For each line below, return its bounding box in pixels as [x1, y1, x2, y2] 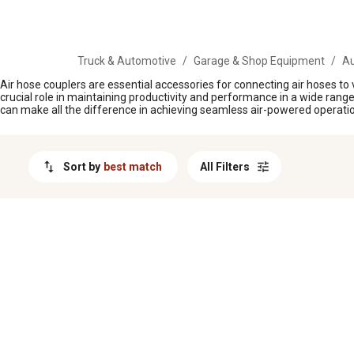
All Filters [200, 160, 250, 173]
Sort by [63, 160, 100, 173]
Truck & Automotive [77, 55, 176, 67]
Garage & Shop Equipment [194, 55, 325, 67]
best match [104, 160, 162, 173]
